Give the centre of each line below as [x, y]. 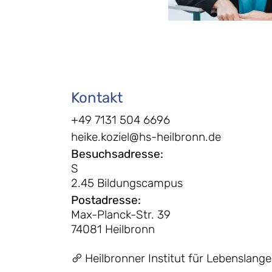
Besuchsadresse [116, 154]
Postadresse [104, 200]
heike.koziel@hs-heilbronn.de [146, 137]
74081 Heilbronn [113, 229]
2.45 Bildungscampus [127, 183]
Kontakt [97, 98]
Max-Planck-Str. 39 [121, 215]
